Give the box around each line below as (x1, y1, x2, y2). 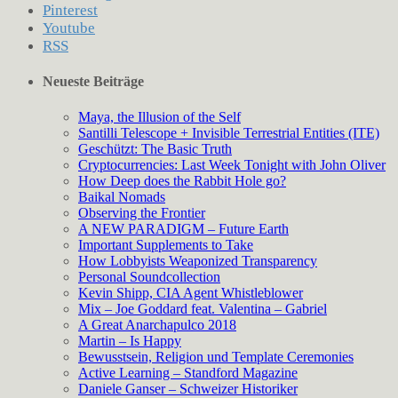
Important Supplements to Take (78, 236, 253, 252)
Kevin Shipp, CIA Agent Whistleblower (78, 284, 303, 300)
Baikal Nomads (78, 188, 165, 204)
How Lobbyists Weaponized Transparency (78, 252, 317, 268)
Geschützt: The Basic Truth (78, 140, 232, 156)
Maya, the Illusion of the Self (78, 108, 241, 124)
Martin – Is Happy (78, 332, 181, 348)
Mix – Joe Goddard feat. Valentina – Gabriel (78, 300, 327, 316)
